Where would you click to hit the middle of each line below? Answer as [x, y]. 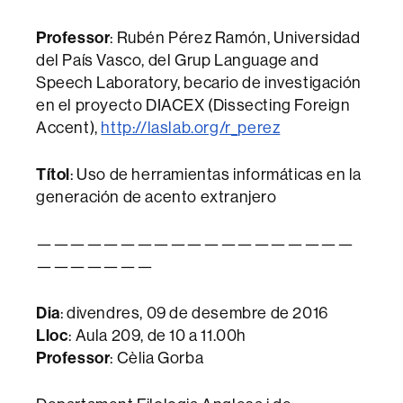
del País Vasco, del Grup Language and [178, 60]
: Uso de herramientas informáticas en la [216, 175]
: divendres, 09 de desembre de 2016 [194, 313]
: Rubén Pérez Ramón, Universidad [235, 38]
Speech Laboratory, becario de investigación [199, 83]
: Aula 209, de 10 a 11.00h [158, 336]
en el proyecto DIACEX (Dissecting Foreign [193, 105]
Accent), [69, 128]
